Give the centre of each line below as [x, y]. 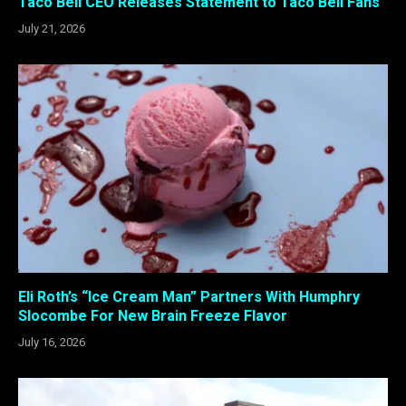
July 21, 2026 [52, 29]
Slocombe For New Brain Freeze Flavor [153, 315]
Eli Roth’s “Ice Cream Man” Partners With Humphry [189, 296]
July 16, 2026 [52, 342]
